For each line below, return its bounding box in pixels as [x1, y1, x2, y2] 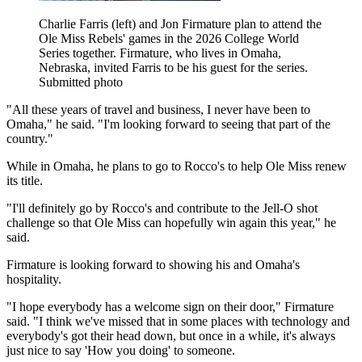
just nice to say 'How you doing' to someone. [6, 343, 235, 357]
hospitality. [6, 271, 61, 286]
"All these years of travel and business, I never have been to [6, 102, 310, 116]
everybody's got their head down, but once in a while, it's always [6, 328, 335, 343]
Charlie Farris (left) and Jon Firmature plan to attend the [39, 16, 322, 31]
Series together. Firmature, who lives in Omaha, [39, 45, 281, 60]
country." [6, 131, 53, 145]
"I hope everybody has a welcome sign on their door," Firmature [6, 299, 334, 314]
